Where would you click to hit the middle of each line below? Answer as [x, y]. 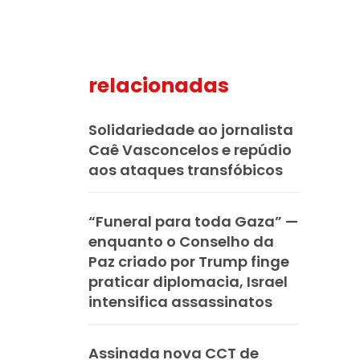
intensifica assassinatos [180, 302]
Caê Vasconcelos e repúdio [190, 150]
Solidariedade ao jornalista [191, 130]
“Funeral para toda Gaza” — [193, 222]
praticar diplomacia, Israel [188, 282]
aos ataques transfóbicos [186, 170]
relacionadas [159, 86]
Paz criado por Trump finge [189, 262]
